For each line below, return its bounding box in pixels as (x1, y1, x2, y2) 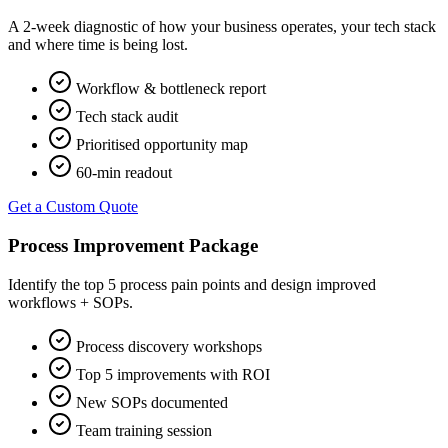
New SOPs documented (76, 393, 228, 411)
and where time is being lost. (8, 36, 188, 54)
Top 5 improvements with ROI (76, 365, 270, 383)
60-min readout (76, 164, 172, 182)
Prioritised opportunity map (76, 136, 248, 154)
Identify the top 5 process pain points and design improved (8, 275, 376, 293)
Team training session (76, 421, 212, 439)
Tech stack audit (76, 108, 178, 126)
